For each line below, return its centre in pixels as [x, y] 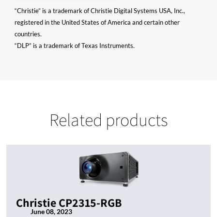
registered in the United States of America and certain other [97, 23]
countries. [28, 34]
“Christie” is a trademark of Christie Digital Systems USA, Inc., [100, 11]
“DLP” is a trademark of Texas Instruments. [75, 46]
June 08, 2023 [51, 212]
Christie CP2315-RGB [69, 203]
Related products [108, 120]
